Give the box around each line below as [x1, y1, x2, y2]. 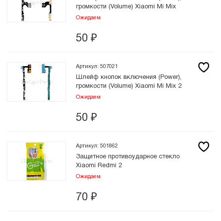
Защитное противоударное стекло [76, 154, 180, 160]
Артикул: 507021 [76, 64, 118, 69]
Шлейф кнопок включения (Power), [76, 74, 182, 80]
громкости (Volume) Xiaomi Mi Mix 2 [76, 83, 182, 89]
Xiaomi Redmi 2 [76, 163, 122, 169]
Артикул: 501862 [76, 144, 118, 148]
